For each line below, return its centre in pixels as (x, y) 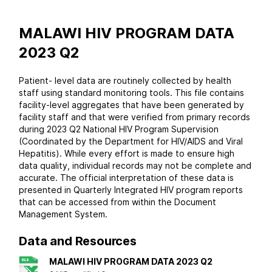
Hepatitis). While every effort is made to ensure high (127, 154)
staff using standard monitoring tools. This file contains (132, 93)
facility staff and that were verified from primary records (135, 117)
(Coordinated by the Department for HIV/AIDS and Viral (131, 141)
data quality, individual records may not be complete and (135, 166)
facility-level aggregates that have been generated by (132, 105)
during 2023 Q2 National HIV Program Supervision (119, 129)
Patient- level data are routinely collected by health (125, 81)
